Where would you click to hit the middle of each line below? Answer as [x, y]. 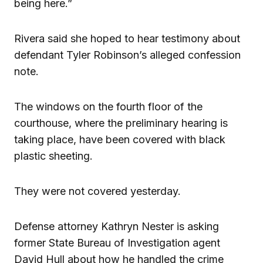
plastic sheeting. [53, 156]
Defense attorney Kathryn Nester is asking [117, 226]
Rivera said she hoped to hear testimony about [127, 38]
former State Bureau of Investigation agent [117, 242]
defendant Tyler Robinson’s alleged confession [127, 55]
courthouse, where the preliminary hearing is [121, 123]
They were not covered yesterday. [97, 191]
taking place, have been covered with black [120, 139]
